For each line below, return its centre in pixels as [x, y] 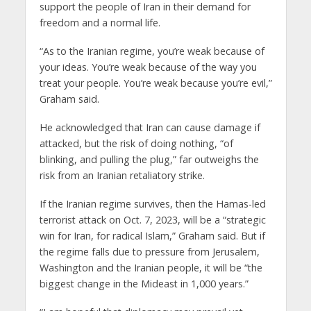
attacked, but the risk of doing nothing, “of [136, 144]
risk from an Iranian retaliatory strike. [122, 176]
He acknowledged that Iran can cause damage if [150, 128]
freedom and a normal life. [100, 23]
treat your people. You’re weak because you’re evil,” [155, 83]
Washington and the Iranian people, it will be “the [151, 267]
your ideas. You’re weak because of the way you [148, 67]
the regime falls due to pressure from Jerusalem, [149, 251]
